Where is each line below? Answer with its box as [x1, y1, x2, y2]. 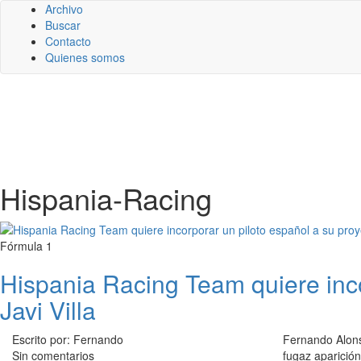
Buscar [45, 17, 81, 33]
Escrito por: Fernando [12, 331, 123, 347]
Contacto [45, 33, 91, 49]
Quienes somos [45, 49, 125, 65]
